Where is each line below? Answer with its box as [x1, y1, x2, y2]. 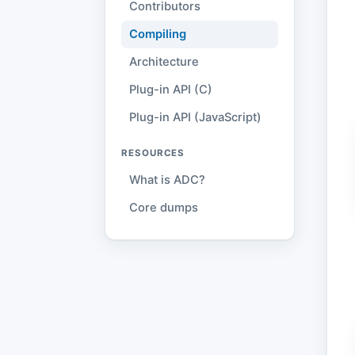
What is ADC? [129, 173, 205, 187]
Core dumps [129, 200, 198, 215]
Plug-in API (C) [129, 82, 212, 97]
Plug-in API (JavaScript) [129, 110, 261, 124]
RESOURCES [121, 147, 185, 158]
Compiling [129, 27, 186, 41]
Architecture [129, 55, 199, 69]
